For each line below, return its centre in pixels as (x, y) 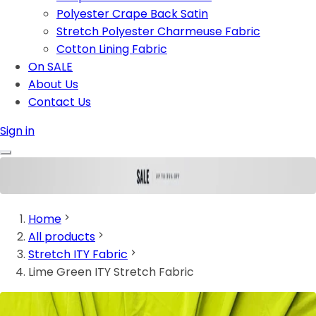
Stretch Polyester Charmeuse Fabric (158, 31)
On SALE (50, 67)
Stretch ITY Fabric (78, 255)
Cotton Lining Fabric (112, 49)
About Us (53, 84)
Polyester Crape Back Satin (132, 14)
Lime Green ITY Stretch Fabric (111, 272)
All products (62, 237)
